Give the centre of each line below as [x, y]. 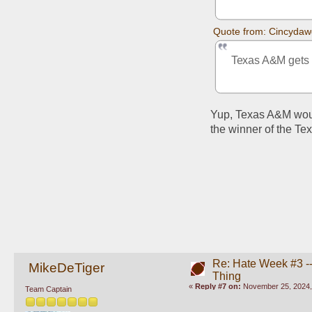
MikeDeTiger [66, 267]
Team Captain [48, 289]
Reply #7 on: [218, 287]
